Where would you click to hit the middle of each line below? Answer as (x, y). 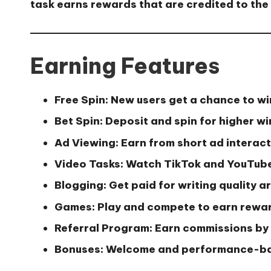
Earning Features (125, 66)
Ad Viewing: (87, 142)
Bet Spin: (79, 121)
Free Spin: (81, 100)
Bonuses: (79, 250)
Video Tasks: (89, 164)
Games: (75, 207)
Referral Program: (103, 228)
